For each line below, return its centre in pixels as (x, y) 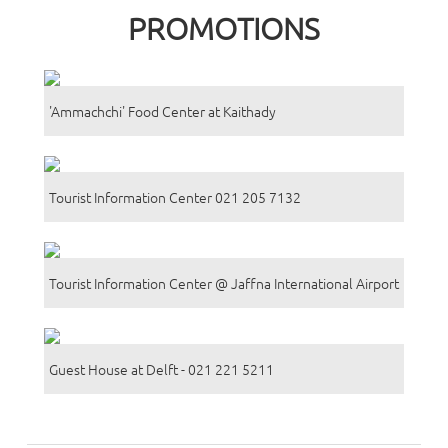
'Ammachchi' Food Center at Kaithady (162, 111)
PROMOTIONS (224, 29)
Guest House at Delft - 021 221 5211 (161, 369)
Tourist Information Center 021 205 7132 (174, 197)
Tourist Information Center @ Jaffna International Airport (223, 283)
